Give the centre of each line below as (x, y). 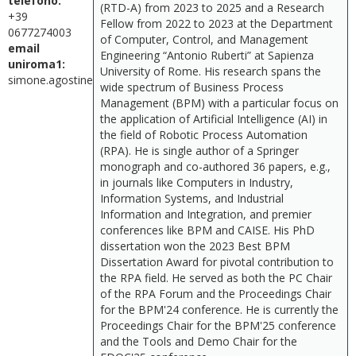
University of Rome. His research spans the (211, 71)
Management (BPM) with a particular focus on (219, 103)
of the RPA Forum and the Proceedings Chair (216, 294)
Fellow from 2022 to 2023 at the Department (217, 23)
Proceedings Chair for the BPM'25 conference (218, 325)
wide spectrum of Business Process (192, 87)
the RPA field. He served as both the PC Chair (216, 278)
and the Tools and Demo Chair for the (199, 341)
